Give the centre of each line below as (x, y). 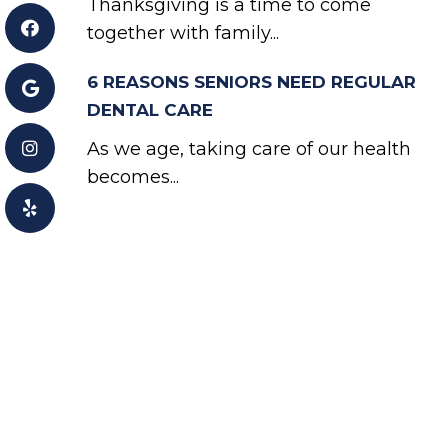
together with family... (183, 33)
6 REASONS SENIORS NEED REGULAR (251, 82)
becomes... (133, 177)
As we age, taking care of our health (249, 149)
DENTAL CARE (150, 110)
